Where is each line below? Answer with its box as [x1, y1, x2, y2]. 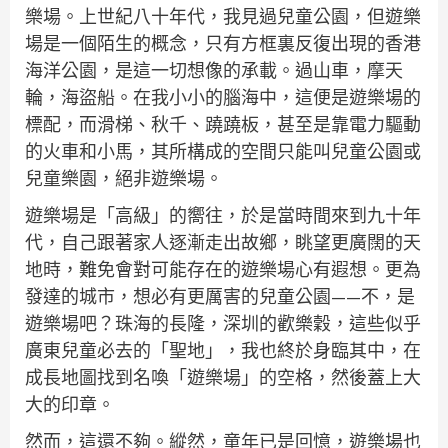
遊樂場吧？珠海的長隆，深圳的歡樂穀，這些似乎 [25, 312, 421, 336]
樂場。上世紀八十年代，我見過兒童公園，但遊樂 [25, 5, 421, 29]
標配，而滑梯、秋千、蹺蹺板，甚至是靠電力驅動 [25, 113, 421, 137]
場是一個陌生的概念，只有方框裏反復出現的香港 [25, 32, 421, 56]
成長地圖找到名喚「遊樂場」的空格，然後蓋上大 [25, 366, 421, 390]
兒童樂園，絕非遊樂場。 [25, 167, 223, 191]
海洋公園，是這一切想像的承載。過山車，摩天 [25, 59, 403, 83]
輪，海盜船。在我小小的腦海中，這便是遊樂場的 [25, 86, 421, 110]
